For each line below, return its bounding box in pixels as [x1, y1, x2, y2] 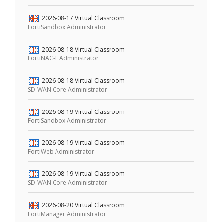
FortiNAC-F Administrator [28, 54, 99, 62]
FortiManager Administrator [28, 209, 107, 218]
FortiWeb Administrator [28, 147, 95, 156]
